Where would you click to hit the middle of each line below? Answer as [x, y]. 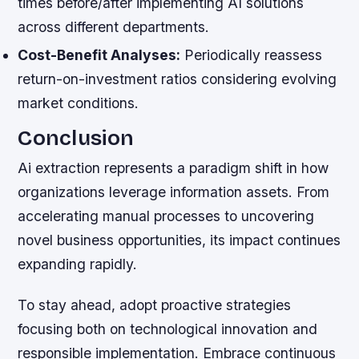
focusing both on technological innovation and [168, 329]
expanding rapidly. [78, 264]
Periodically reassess [252, 54]
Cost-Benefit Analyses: [99, 54]
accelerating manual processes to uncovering [166, 216]
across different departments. [114, 26]
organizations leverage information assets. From [174, 192]
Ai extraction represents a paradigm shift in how [173, 168]
